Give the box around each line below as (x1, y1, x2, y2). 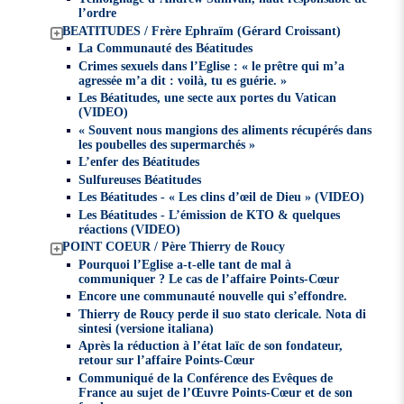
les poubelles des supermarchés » (78, 136, 255, 151)
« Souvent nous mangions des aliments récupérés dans (78, 122, 372, 137)
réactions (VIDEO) (78, 221, 180, 236)
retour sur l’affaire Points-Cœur (78, 353, 254, 368)
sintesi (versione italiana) (78, 320, 214, 335)
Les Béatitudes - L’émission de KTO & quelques (78, 207, 340, 222)
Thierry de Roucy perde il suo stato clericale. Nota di (78, 306, 366, 321)
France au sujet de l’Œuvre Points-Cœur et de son (78, 384, 353, 399)
